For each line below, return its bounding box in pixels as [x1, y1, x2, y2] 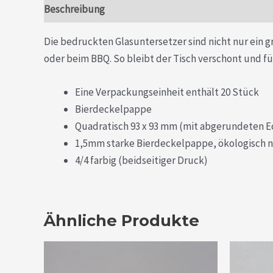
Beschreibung [44, 2, 105, 16]
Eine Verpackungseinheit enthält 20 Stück [75, 85, 259, 99]
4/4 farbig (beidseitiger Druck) [75, 154, 208, 168]
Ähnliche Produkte [44, 211, 199, 230]
